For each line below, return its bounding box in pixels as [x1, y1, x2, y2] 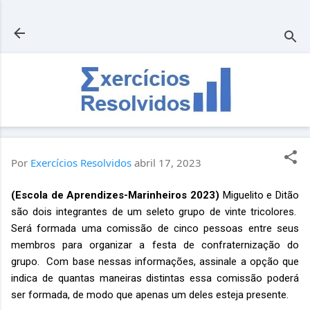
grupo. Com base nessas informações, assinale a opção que [11, 255, 299, 268]
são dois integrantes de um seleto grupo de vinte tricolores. [11, 205, 299, 218]
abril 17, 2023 [134, 156, 201, 170]
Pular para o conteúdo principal [80, 10, 230, 24]
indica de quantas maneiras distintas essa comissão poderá [11, 271, 299, 284]
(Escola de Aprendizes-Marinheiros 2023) [11, 188, 219, 201]
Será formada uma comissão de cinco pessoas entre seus [11, 221, 299, 235]
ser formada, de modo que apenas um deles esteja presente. [11, 288, 289, 301]
